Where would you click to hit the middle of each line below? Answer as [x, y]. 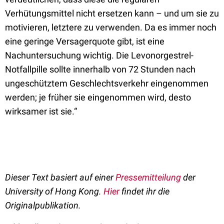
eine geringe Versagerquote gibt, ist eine [85, 41]
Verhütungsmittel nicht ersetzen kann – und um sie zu [112, 13]
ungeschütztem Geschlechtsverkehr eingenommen [107, 83]
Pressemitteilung [148, 177]
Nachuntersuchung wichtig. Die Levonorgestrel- [99, 55]
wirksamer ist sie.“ [41, 111]
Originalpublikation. [43, 205]
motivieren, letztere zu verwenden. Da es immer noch [111, 27]
